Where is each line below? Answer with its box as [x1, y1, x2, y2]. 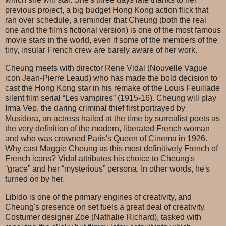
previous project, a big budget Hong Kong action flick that [5, 5, 208, 14]
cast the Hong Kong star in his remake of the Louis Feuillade [5, 84, 220, 93]
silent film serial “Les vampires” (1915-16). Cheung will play [5, 94, 216, 103]
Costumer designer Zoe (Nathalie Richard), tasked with [5, 213, 201, 222]
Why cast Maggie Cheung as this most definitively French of [5, 144, 218, 153]
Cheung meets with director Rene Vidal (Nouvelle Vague [5, 64, 207, 73]
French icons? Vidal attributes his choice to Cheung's [5, 154, 195, 163]
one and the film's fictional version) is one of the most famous [5, 25, 221, 34]
